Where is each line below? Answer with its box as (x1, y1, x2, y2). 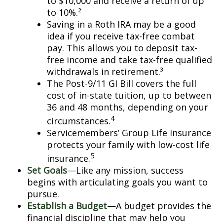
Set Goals (27, 164, 67, 176)
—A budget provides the (107, 200, 211, 212)
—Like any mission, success (67, 164, 184, 176)
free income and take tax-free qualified (47, 54, 212, 66)
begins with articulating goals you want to (27, 176, 208, 188)
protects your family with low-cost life (47, 139, 210, 150)
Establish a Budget (27, 200, 107, 212)
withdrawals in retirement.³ (47, 66, 163, 77)
